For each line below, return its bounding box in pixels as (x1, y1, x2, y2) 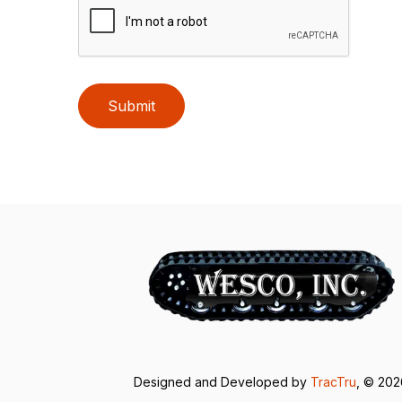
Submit (108, 97, 156, 115)
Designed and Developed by (134, 373, 311, 389)
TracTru (310, 373, 357, 389)
